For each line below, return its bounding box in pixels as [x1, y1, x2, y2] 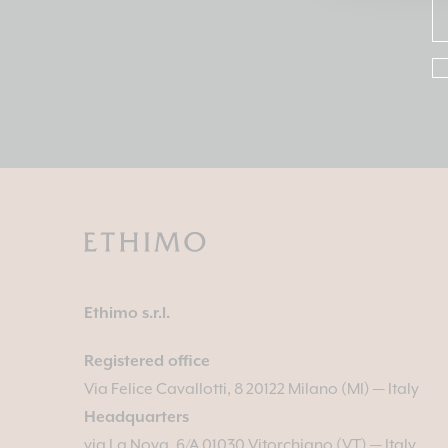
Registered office [84, 352, 210, 372]
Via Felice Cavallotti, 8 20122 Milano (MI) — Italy [84, 380, 419, 400]
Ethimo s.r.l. [84, 304, 170, 324]
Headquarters [84, 408, 189, 428]
